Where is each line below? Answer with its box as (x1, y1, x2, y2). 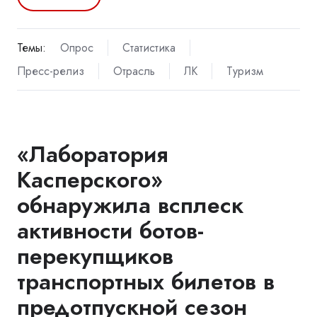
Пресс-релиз (17, 63, 84, 80)
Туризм (226, 63, 263, 80)
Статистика (122, 40, 175, 57)
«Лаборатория (17, 138, 168, 171)
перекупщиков (17, 240, 173, 273)
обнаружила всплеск (17, 189, 243, 222)
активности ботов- (17, 214, 204, 248)
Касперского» (17, 163, 163, 197)
